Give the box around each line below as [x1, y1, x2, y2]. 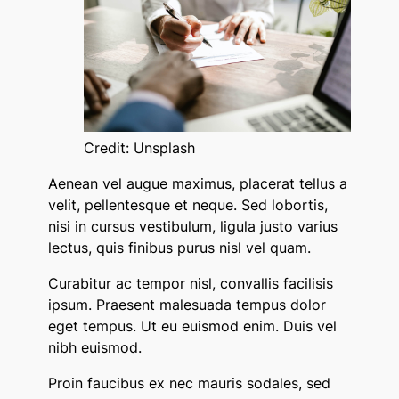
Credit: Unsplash [83, 139, 195, 158]
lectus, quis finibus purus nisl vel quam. [47, 239, 311, 257]
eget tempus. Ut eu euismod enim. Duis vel [47, 317, 337, 336]
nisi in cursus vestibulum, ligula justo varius [47, 217, 338, 236]
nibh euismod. [47, 338, 142, 357]
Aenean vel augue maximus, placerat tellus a [47, 175, 347, 193]
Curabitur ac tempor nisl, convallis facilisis [47, 274, 333, 293]
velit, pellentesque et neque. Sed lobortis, [47, 196, 328, 215]
